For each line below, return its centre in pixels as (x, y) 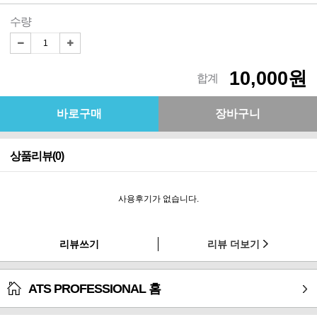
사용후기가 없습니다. (158, 199)
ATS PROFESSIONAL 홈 (94, 289)
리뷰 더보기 (234, 244)
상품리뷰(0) (37, 156)
